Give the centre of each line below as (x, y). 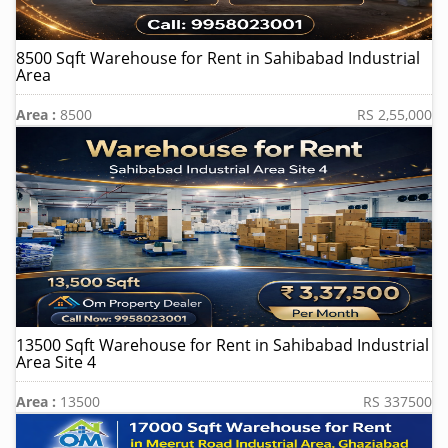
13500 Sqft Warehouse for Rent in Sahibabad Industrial (222, 345)
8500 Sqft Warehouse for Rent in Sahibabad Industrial (218, 58)
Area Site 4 (56, 362)
